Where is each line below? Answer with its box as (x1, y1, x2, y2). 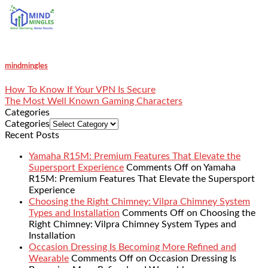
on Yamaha (188, 163, 236, 173)
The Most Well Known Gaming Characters (5, 96, 182, 106)
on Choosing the (184, 208, 255, 218)
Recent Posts (5, 130, 59, 141)
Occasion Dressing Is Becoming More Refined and (29, 242, 236, 252)
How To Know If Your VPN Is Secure (5, 85, 156, 95)
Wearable (29, 254, 69, 264)
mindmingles (5, 61, 48, 70)
